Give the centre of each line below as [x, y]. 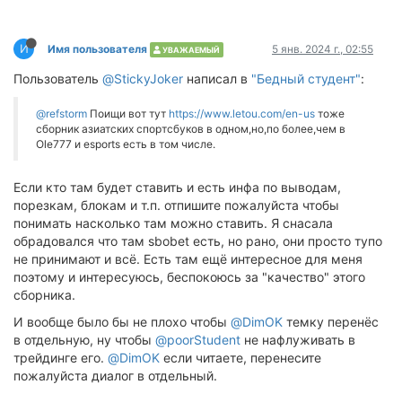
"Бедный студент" [306, 79]
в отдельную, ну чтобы [84, 340]
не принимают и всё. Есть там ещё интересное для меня [188, 259]
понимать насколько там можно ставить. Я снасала [173, 223]
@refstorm [61, 114]
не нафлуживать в [298, 340]
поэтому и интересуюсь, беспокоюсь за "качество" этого [189, 277]
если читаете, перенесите [240, 358]
